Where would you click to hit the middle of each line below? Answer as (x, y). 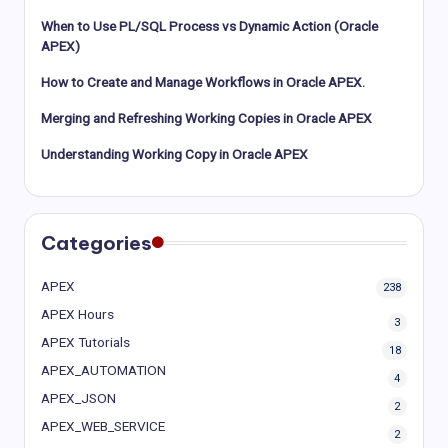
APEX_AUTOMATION (103, 369)
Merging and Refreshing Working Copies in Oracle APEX (206, 117)
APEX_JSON (78, 397)
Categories (96, 242)
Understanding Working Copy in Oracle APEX (174, 153)
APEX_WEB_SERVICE (103, 425)
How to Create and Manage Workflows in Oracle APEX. (203, 81)
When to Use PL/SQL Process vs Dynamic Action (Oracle (209, 25)
